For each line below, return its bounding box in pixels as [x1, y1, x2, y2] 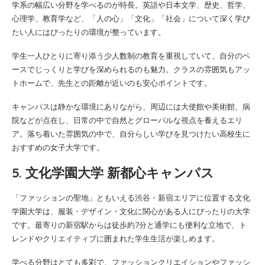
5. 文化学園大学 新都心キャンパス [12, 164, 214, 181]
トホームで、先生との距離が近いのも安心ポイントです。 [12, 77, 212, 88]
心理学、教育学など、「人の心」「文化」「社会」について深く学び [12, 12, 250, 24]
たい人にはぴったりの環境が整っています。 [12, 26, 166, 37]
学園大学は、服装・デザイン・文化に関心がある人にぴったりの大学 [12, 205, 250, 216]
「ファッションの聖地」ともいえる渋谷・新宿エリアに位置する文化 [12, 192, 250, 203]
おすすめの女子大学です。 [12, 141, 104, 153]
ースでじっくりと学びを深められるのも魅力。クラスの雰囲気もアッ [12, 63, 250, 75]
